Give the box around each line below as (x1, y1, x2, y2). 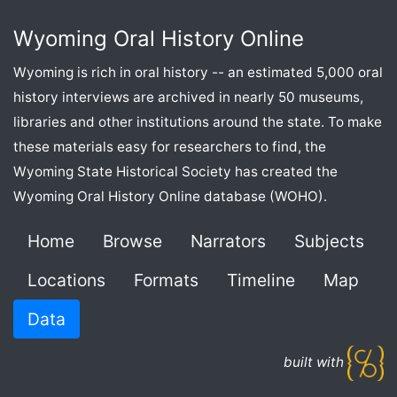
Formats (134, 269, 198, 292)
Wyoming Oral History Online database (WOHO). (13, 188, 327, 206)
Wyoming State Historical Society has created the (13, 163, 338, 181)
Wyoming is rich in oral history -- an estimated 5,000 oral (13, 64, 383, 82)
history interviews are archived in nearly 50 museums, (13, 89, 363, 106)
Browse (103, 230, 162, 253)
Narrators (191, 230, 266, 253)
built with (284, 354, 345, 371)
